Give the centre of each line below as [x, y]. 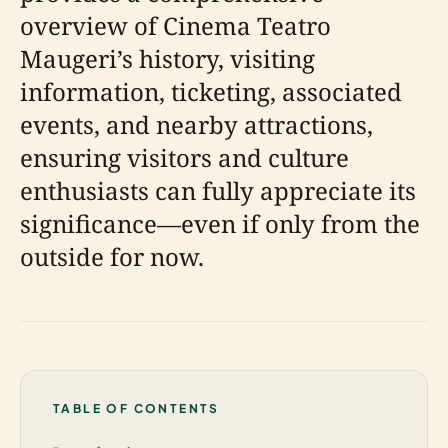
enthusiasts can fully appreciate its [218, 190]
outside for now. [112, 256]
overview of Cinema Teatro [175, 25]
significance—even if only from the [220, 223]
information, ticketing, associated [211, 91]
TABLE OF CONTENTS [136, 408]
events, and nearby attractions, [196, 124]
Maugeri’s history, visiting [167, 58]
